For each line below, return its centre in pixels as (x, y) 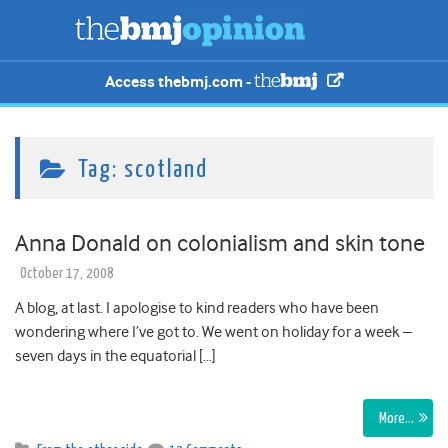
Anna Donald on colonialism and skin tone (220, 243)
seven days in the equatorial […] (115, 356)
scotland (166, 170)
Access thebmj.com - (180, 82)
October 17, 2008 (67, 274)
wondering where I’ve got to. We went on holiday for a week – (213, 332)
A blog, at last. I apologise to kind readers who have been (197, 308)
